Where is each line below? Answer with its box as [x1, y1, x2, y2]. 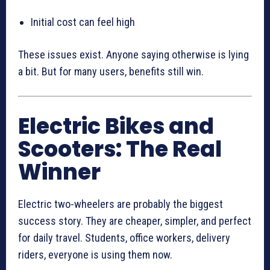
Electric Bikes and [18, 111, 214, 142]
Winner [18, 157, 101, 188]
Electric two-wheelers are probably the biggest [18, 198, 223, 211]
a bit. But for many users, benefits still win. [18, 65, 204, 78]
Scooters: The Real [18, 134, 222, 165]
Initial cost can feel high [31, 16, 135, 29]
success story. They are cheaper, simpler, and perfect [18, 215, 251, 228]
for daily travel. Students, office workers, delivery [18, 231, 230, 245]
